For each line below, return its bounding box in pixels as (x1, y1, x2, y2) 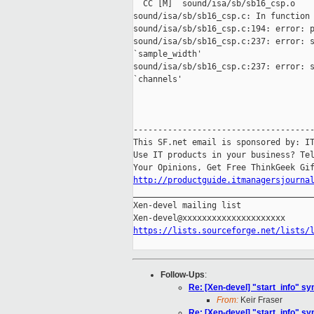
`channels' (133, 74, 182, 85)
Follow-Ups (161, 270, 205, 280)
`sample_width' (133, 49, 202, 60)
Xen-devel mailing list (133, 200, 241, 211)
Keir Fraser (238, 295, 282, 306)
